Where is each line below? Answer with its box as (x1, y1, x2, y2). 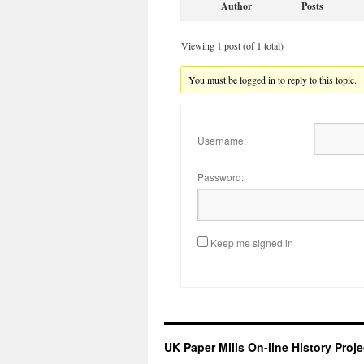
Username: (197, 132, 246, 147)
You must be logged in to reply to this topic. (188, 73, 357, 87)
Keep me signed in (210, 236, 293, 250)
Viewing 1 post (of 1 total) (181, 39, 284, 53)
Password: (197, 170, 244, 184)
